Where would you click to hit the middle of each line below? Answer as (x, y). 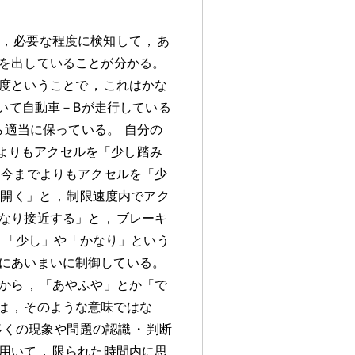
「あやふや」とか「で (103, 284)
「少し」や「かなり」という (86, 240)
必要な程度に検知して (78, 40)
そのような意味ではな (88, 306)
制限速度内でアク (118, 195)
